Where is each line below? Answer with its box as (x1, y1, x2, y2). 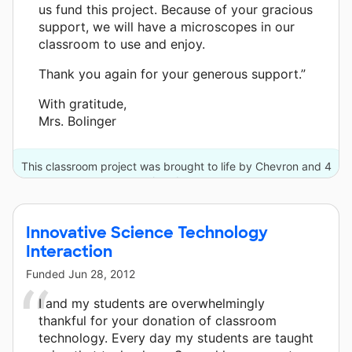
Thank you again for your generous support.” (38, 66, 306, 82)
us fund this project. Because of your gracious (38, 2, 313, 18)
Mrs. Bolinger (38, 113, 116, 130)
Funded (26, 267, 68, 281)
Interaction (26, 241, 112, 262)
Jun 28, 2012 (68, 267, 135, 281)
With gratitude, (38, 96, 126, 112)
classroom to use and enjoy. (38, 36, 205, 53)
